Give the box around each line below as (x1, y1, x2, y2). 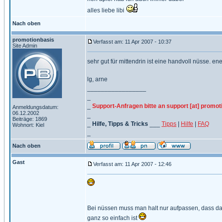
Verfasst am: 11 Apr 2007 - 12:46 (93, 161, 171, 167)
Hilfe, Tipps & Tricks (92, 120, 148, 127)
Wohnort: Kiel (12, 122, 44, 128)
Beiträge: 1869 (12, 116, 47, 122)
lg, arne (87, 76, 108, 83)
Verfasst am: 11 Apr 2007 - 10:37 (93, 39, 171, 45)
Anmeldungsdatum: (12, 104, 58, 110)
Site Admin (12, 43, 37, 49)
